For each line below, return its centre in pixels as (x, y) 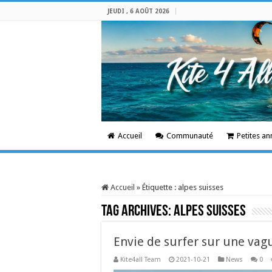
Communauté (190, 136)
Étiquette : (160, 187)
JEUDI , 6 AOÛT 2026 (138, 11)
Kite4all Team (141, 260)
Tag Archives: (138, 212)
